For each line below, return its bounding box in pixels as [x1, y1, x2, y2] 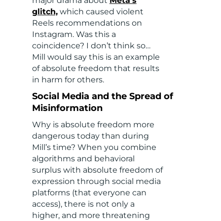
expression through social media [32, 177, 161, 186]
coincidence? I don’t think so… [32, 41, 150, 51]
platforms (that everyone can [32, 188, 147, 198]
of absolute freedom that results [32, 64, 159, 74]
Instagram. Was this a [32, 30, 116, 39]
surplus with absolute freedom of [32, 165, 163, 175]
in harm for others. [32, 75, 104, 85]
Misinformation [32, 103, 103, 114]
